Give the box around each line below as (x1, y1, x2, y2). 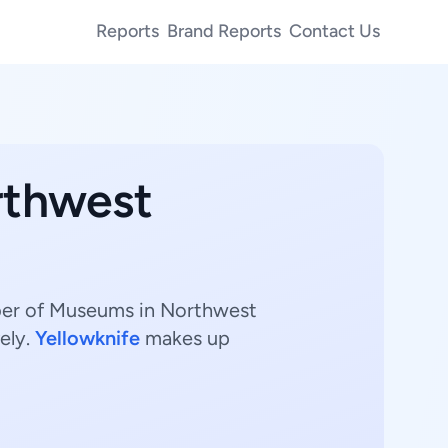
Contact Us (289, 19, 380, 42)
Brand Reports (167, 19, 281, 42)
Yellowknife (35, 326, 140, 350)
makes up (140, 326, 230, 350)
